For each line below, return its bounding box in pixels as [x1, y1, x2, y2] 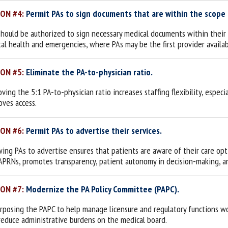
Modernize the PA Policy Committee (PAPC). [26, 183, 179, 195]
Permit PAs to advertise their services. [26, 125, 162, 136]
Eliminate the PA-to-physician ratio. [26, 66, 153, 78]
